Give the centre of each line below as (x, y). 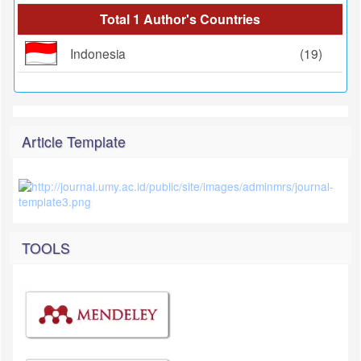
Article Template (74, 141)
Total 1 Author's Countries (180, 19)
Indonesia (98, 53)
